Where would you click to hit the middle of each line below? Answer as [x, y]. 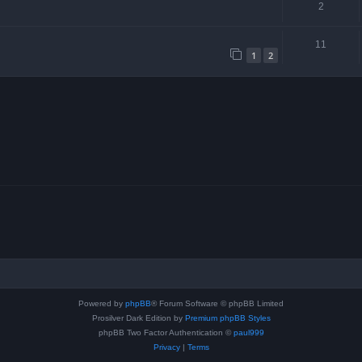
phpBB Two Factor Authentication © [166, 332]
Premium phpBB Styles [227, 318]
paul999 [248, 332]
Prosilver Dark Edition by [138, 318]
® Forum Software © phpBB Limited [217, 303]
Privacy [166, 347]
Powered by [102, 303]
